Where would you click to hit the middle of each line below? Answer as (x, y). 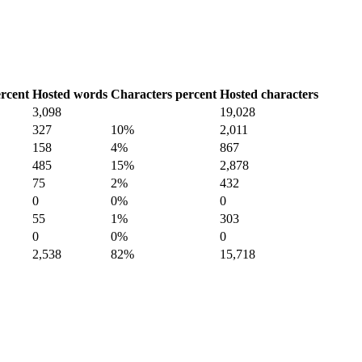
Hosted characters (269, 94)
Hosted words (70, 94)
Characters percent (164, 94)
